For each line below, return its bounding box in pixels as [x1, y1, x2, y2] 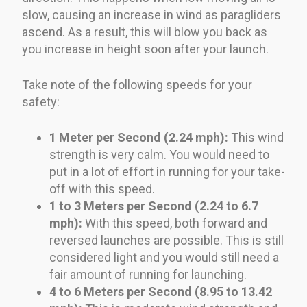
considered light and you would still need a [49, 249, 279, 265]
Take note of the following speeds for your [22, 77, 252, 92]
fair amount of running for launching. [49, 267, 247, 282]
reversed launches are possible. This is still [49, 232, 284, 247]
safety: [22, 94, 60, 109]
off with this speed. [49, 181, 155, 196]
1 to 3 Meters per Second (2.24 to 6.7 [49, 198, 258, 213]
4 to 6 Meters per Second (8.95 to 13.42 [49, 284, 272, 299]
